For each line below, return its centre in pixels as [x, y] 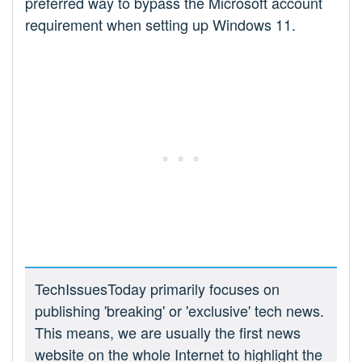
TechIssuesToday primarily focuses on [157, 288]
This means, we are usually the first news [168, 332]
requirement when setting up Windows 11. [160, 24]
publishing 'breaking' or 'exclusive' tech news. [179, 310]
